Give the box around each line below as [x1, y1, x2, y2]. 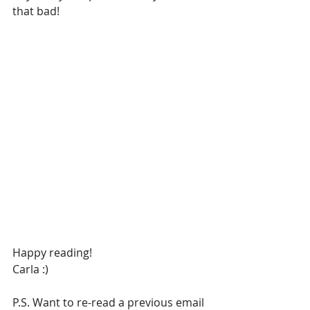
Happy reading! [12, 244, 92, 260]
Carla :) [12, 261, 48, 277]
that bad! [12, 3, 60, 19]
